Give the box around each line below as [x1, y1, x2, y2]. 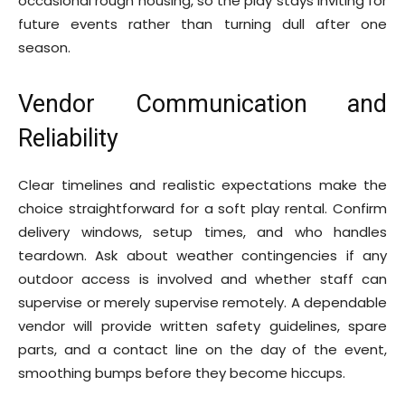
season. [18, 37, 71, 57]
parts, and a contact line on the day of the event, [18, 339, 387, 359]
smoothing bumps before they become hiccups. [18, 363, 345, 382]
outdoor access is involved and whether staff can [18, 268, 387, 288]
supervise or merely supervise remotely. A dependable [18, 292, 387, 312]
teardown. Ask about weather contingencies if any [18, 245, 387, 265]
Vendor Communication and [18, 89, 387, 118]
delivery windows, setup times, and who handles [18, 221, 387, 241]
